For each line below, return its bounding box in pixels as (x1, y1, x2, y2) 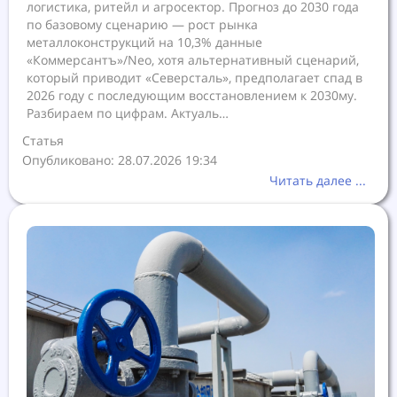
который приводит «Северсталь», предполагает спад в (27, 69, 362, 87)
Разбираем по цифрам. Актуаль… (27, 105, 229, 122)
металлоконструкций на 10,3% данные (27, 34, 262, 51)
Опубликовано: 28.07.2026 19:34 (22, 152, 217, 169)
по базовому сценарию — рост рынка (27, 16, 258, 34)
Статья (22, 132, 67, 150)
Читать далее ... (269, 172, 366, 190)
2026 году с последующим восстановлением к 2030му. (27, 87, 357, 105)
